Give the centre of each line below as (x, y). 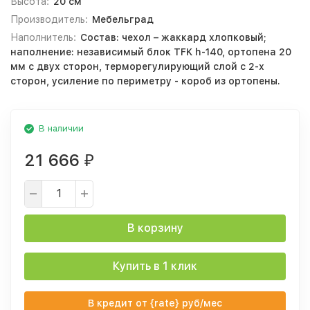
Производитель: (49, 19)
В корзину (155, 228)
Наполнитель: (43, 37)
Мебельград (122, 19)
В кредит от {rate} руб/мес (155, 303)
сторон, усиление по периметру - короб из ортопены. (145, 81)
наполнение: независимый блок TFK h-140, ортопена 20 (151, 52)
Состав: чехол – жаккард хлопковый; (173, 37)
